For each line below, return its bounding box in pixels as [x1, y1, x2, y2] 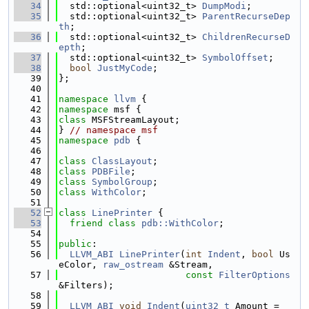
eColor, [59, 259, 103, 270]
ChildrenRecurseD [202, 32, 290, 42]
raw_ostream [103, 259, 163, 270]
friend [70, 218, 103, 228]
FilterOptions [219, 270, 290, 280]
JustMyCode [97, 63, 152, 73]
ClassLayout [92, 156, 152, 166]
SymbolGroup [92, 177, 152, 187]
